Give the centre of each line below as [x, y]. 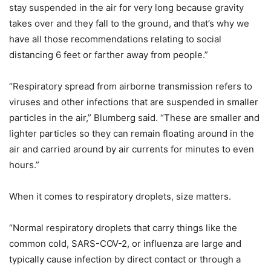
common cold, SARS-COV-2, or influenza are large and [125, 244]
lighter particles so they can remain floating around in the [132, 134]
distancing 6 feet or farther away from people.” [109, 55]
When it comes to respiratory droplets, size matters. [120, 197]
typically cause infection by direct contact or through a [125, 260]
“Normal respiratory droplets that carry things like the [123, 228]
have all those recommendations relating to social [115, 39]
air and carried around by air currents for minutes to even [132, 149]
